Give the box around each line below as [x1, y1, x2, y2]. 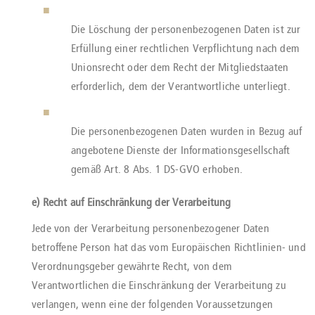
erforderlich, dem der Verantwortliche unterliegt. [71, 79, 290, 93]
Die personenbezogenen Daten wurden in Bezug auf [71, 124, 302, 138]
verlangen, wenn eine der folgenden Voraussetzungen [32, 297, 274, 311]
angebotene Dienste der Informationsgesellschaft [71, 143, 290, 157]
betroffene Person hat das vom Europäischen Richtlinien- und [32, 240, 306, 254]
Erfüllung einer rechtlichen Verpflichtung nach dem [71, 41, 300, 55]
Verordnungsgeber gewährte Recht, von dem [32, 259, 232, 273]
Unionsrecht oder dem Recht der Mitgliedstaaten [71, 60, 289, 74]
